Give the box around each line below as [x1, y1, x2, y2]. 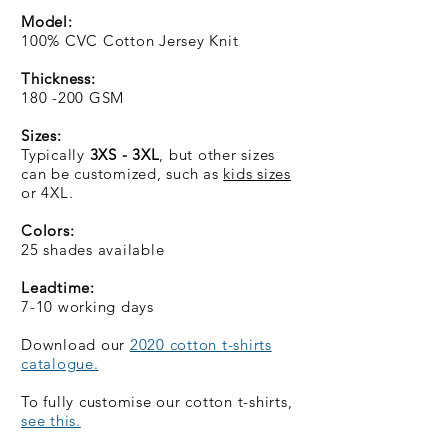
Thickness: [21, 68, 96, 88]
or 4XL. [21, 182, 74, 202]
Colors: [21, 220, 75, 240]
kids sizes [223, 163, 291, 183]
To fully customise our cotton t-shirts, [21, 391, 293, 411]
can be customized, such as [21, 163, 224, 183]
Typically [21, 144, 90, 164]
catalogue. [21, 353, 99, 373]
